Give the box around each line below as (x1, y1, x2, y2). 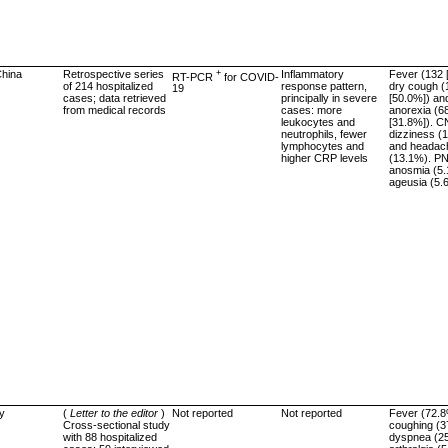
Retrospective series (63, 67, 164, 80)
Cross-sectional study (63, 418, 170, 431)
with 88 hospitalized (63, 430, 157, 443)
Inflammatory (281, 67, 344, 80)
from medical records (63, 103, 166, 116)
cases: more (281, 103, 342, 116)
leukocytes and (281, 115, 355, 128)
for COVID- (221, 70, 279, 83)
